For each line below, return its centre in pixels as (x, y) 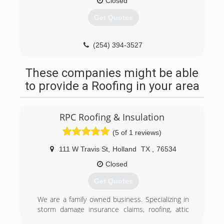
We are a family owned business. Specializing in (113, 199)
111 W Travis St (83, 149)
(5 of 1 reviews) (137, 132)
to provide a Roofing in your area (112, 86)
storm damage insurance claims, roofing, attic (113, 209)
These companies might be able (112, 73)
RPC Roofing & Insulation (112, 117)
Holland (124, 149)
